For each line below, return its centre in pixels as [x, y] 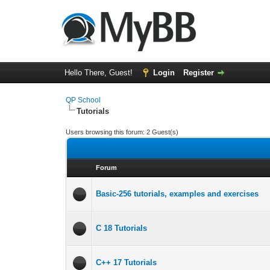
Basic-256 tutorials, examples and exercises [177, 194]
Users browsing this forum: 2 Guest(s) [122, 132]
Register [198, 73]
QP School [83, 100]
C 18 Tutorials [122, 228]
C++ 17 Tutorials [127, 262]
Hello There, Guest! [99, 73]
